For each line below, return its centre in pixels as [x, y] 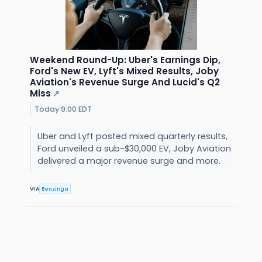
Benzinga [55, 189]
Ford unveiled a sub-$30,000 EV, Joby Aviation [134, 149]
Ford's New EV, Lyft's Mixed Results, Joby [124, 71]
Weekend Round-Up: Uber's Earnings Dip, [125, 60]
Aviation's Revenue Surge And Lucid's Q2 [125, 82]
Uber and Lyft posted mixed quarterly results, [132, 137]
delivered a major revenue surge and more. [130, 161]
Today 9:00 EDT [63, 109]
